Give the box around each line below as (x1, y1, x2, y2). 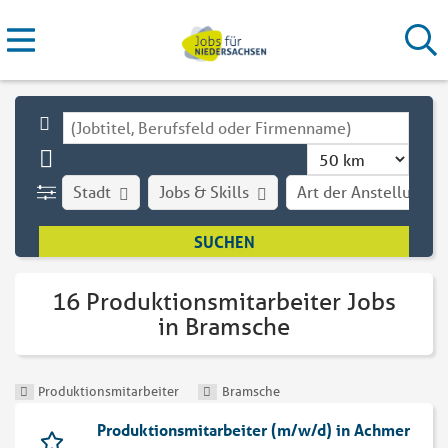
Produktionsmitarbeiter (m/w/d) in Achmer (97, 419, 410, 441)
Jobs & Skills (159, 181, 250, 202)
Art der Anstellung (297, 181, 430, 202)
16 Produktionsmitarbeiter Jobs (52, 287, 396, 317)
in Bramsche (158, 312, 290, 342)
